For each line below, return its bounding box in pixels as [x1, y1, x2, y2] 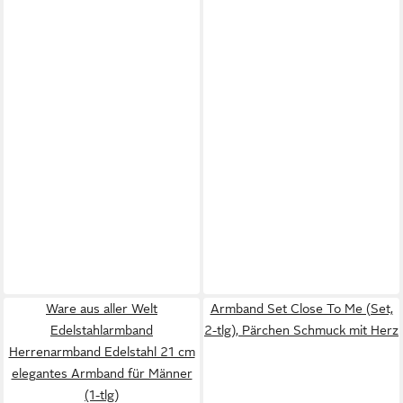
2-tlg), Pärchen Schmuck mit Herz [204, 322, 399, 337]
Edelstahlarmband [50, 322, 153, 337]
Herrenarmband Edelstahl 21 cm [8, 344, 195, 359]
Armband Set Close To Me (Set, [210, 300, 393, 316]
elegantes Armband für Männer [11, 365, 193, 381]
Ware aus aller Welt [46, 300, 157, 316]
